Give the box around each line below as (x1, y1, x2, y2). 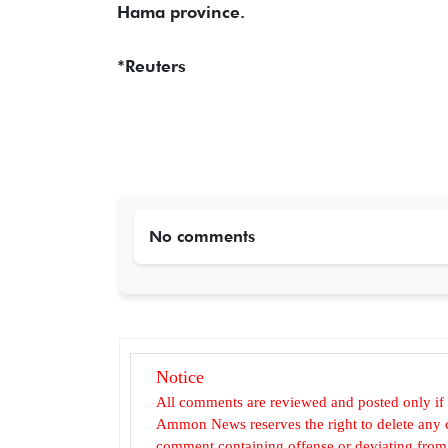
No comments (149, 226, 255, 246)
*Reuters (117, 55, 186, 76)
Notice (156, 366, 204, 387)
